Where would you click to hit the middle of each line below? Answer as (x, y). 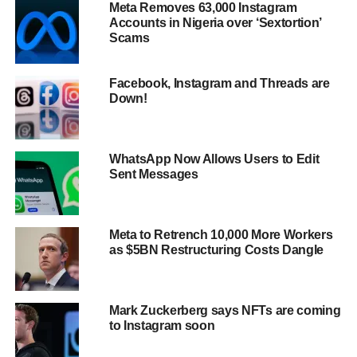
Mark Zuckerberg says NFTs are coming (225, 311)
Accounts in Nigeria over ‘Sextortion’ (215, 23)
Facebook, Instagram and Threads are (219, 84)
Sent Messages (153, 175)
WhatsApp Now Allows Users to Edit (214, 159)
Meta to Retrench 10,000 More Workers (221, 235)
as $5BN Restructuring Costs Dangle (216, 250)
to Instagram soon (162, 326)
